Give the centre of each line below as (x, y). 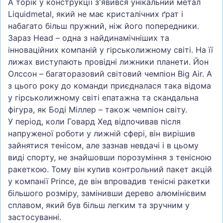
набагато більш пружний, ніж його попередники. (104, 26)
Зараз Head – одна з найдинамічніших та (89, 38)
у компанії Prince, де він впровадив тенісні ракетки (109, 181)
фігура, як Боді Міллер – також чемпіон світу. (98, 110)
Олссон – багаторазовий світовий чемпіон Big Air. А (110, 74)
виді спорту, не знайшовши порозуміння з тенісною (110, 158)
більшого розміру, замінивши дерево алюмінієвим (107, 193)
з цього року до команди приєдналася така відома (110, 86)
